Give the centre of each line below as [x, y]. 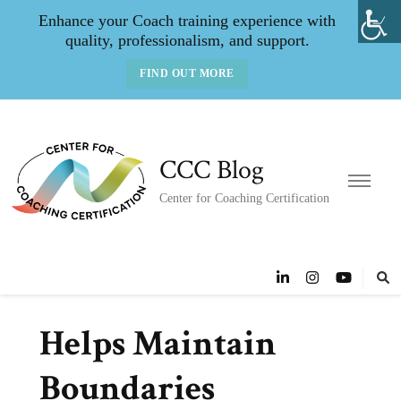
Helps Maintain [158, 344]
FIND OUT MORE [187, 73]
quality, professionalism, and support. [187, 40]
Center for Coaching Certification [245, 198]
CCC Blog [212, 170]
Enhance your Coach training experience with [187, 21]
